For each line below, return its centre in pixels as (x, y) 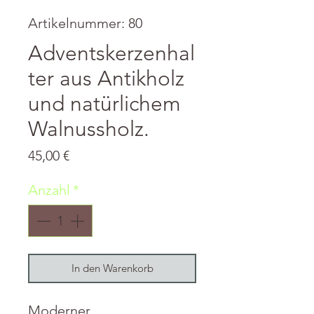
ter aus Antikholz (106, 79)
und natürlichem (104, 104)
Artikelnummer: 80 (85, 23)
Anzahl (49, 190)
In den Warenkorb (112, 268)
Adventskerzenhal (111, 54)
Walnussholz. (89, 129)
